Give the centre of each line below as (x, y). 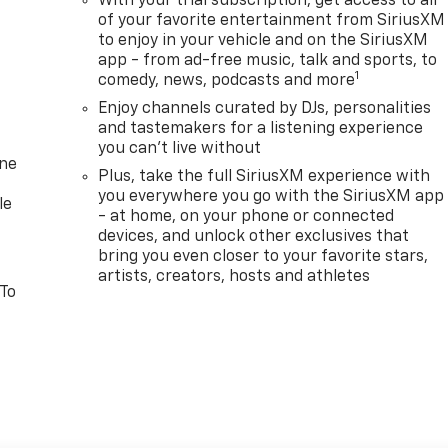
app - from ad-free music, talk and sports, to (268, 60)
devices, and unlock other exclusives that (254, 236)
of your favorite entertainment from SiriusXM (272, 20)
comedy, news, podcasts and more (227, 80)
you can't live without (180, 148)
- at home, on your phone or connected (246, 216)
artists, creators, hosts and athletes (234, 276)
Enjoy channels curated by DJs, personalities (265, 108)
